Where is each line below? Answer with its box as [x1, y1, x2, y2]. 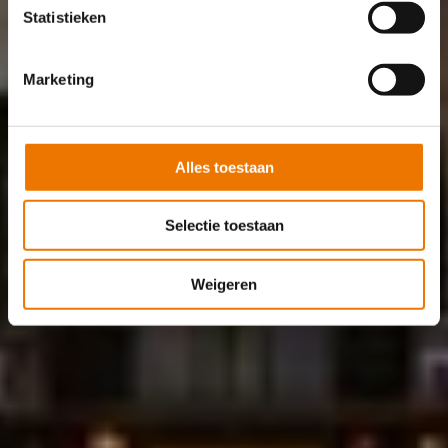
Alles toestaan [174, 158, 274, 176]
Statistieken [23, 8, 107, 26]
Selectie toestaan [164, 216, 284, 234]
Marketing [23, 70, 94, 88]
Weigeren [191, 275, 257, 293]
